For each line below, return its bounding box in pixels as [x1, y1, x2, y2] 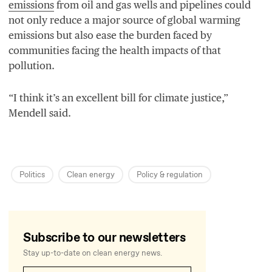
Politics [19, 169, 45, 180]
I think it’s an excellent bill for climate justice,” [13, 91, 228, 104]
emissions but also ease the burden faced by [8, 29, 212, 41]
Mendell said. [8, 106, 71, 119]
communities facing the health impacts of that [8, 44, 221, 56]
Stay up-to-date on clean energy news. [23, 248, 162, 259]
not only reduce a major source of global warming [8, 13, 240, 26]
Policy [137, 169, 160, 180]
